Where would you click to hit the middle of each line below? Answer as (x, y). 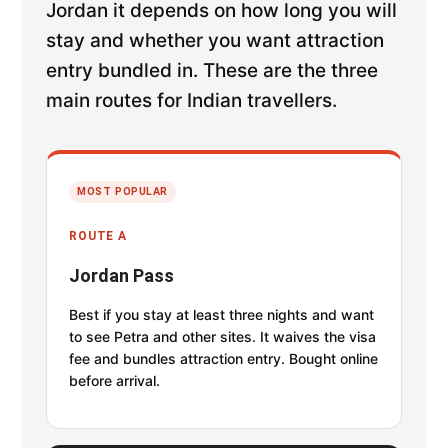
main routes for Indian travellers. (192, 100)
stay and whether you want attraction (215, 40)
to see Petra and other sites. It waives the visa (223, 336)
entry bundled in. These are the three (212, 70)
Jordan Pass (122, 275)
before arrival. (115, 380)
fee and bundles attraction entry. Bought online (224, 358)
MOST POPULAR (122, 191)
